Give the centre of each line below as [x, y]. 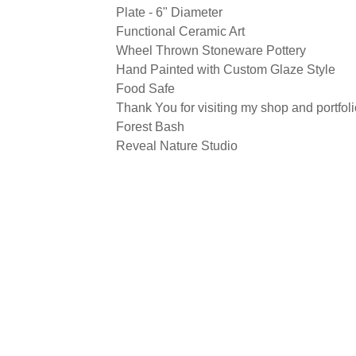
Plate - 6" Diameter [169, 12]
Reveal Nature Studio [177, 146]
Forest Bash [150, 127]
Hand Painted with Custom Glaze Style [226, 70]
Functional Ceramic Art [180, 31]
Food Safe [145, 89]
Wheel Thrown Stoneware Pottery [211, 50]
